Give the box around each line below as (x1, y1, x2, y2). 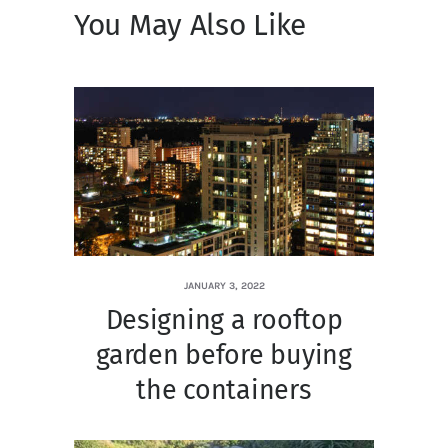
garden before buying (96, 338, 352, 371)
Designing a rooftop (105, 303, 343, 336)
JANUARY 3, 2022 (183, 280, 265, 293)
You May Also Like (74, 6, 306, 43)
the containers (136, 373, 312, 406)
